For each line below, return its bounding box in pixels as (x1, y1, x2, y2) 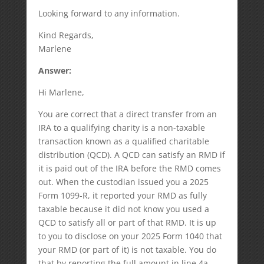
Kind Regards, (38, 29, 94, 41)
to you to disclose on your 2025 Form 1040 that (38, 230, 222, 242)
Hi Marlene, (38, 87, 84, 98)
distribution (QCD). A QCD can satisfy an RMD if (38, 149, 225, 160)
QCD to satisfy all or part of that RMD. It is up (38, 217, 216, 228)
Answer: (38, 65, 71, 76)
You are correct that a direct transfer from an (38, 108, 217, 120)
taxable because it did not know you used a (38, 203, 209, 214)
